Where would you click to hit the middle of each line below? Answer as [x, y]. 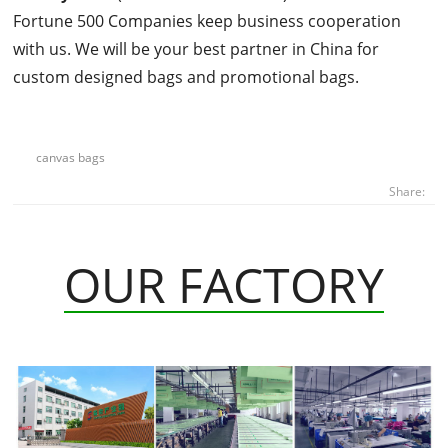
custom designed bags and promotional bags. [186, 76]
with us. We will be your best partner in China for [196, 48]
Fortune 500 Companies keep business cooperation [207, 20]
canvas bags [71, 157]
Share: [406, 191]
